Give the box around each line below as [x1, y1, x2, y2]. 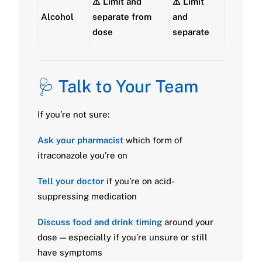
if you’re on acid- [104, 176, 175, 186]
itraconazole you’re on [37, 150, 127, 160]
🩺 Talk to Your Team [37, 76, 198, 96]
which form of [123, 135, 182, 145]
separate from [92, 12, 151, 22]
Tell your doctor [37, 176, 104, 186]
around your [162, 217, 213, 227]
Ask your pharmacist [37, 135, 123, 145]
